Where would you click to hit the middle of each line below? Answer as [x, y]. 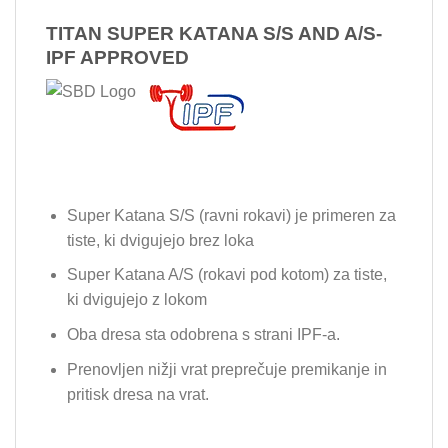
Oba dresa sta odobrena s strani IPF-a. [203, 334]
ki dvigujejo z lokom [136, 300]
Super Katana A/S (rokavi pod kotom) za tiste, [226, 275]
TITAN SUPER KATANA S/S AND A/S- [214, 33]
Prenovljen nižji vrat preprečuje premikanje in [226, 369]
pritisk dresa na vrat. [137, 394]
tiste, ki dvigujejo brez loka [160, 240]
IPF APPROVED [117, 57]
